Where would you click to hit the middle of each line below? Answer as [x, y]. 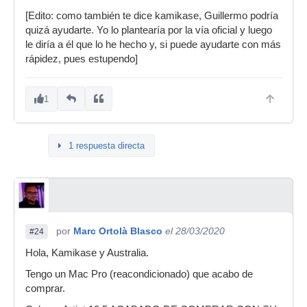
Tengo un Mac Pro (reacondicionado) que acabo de [139, 274]
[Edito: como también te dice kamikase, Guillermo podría [152, 15]
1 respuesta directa [107, 145]
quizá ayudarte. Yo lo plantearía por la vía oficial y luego [149, 30]
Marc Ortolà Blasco [118, 231]
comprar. [45, 288]
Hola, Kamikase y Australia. [87, 253]
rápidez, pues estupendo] [82, 59]
